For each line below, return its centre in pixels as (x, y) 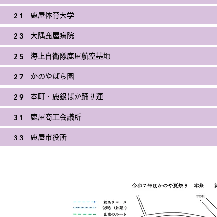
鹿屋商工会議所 (56, 117)
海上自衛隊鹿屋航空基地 (70, 56)
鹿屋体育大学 (52, 15)
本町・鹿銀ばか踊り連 (67, 97)
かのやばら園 (52, 76)
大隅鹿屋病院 (52, 36)
